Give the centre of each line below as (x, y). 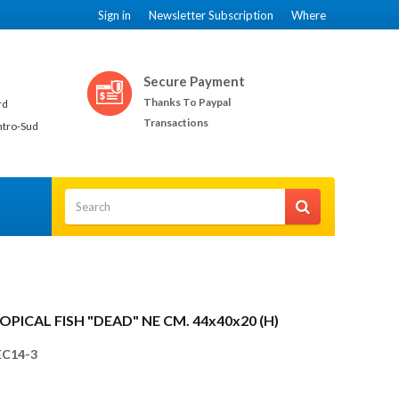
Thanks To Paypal (187, 102)
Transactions (176, 122)
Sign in (114, 15)
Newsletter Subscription (211, 15)
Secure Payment (194, 81)
